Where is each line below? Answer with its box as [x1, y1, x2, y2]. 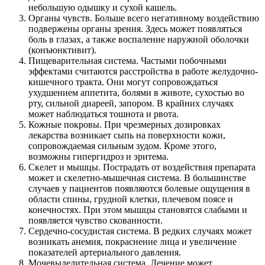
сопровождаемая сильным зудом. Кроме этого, [28, 140, 216, 151]
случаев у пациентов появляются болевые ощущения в [28, 183, 250, 193]
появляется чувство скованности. [28, 215, 163, 225]
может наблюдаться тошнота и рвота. [28, 108, 179, 119]
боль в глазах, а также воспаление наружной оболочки [28, 34, 249, 44]
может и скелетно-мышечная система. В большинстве [28, 172, 246, 183]
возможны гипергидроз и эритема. [28, 151, 169, 161]
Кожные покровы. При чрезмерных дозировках [28, 119, 221, 130]
